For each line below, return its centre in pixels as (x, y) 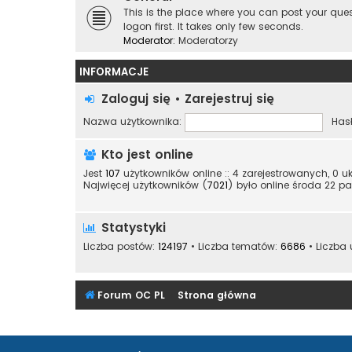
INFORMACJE (114, 71)
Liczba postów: (121, 246)
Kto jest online (145, 154)
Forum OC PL (131, 295)
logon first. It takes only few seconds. (213, 26)
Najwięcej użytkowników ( (145, 185)
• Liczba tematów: (234, 246)
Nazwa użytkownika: (132, 122)
